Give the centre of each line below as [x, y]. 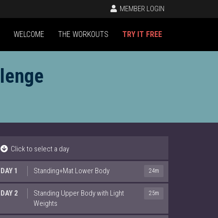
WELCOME [29, 34]
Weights [45, 203]
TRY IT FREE [142, 34]
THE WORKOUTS [83, 34]
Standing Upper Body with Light [79, 193]
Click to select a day [38, 149]
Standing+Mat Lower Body [72, 171]
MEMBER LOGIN [141, 9]
